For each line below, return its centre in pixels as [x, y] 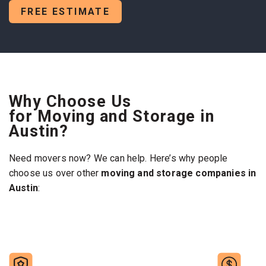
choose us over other [55, 173]
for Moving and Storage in [112, 116]
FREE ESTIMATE [66, 11]
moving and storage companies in [179, 173]
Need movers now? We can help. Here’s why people [118, 158]
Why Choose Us [70, 101]
